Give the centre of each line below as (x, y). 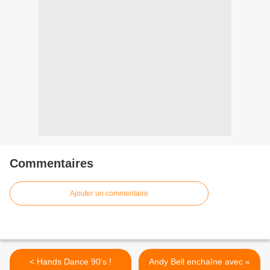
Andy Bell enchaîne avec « (199, 262)
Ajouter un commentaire (109, 194)
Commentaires (52, 164)
